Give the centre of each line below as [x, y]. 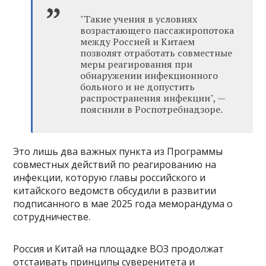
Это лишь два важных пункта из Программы [118, 152]
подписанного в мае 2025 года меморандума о [123, 204]
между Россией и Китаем [138, 42]
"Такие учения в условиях [139, 19]
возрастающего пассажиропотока [157, 31]
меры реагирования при [137, 64]
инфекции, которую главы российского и [110, 178]
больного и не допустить [138, 87]
